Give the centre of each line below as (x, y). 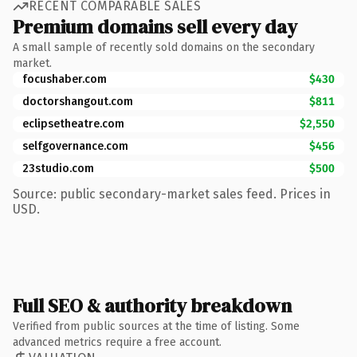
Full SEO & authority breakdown (152, 305)
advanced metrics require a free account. (117, 342)
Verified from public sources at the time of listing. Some (156, 326)
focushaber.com (65, 79)
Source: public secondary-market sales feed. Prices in (172, 194)
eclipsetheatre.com (73, 124)
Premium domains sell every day (155, 26)
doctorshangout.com (78, 101)
